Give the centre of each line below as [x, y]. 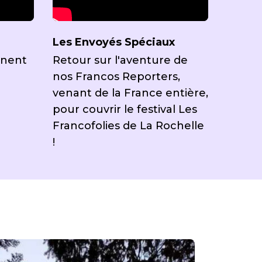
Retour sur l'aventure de [120, 60]
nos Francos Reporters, [117, 77]
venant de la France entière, [131, 93]
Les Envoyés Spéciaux [114, 42]
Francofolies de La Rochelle [129, 126]
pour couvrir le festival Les [125, 109]
